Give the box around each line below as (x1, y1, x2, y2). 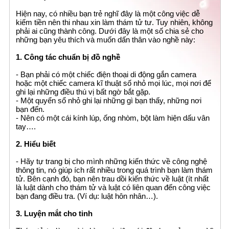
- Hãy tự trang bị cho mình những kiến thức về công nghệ (16, 157, 208, 166)
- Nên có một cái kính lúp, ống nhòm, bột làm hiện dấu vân (16, 113, 210, 123)
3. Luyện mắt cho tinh (16, 209, 93, 218)
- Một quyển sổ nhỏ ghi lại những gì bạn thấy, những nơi (16, 96, 202, 105)
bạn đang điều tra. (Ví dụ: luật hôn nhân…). (16, 192, 158, 201)
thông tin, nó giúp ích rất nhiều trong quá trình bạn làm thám (16, 166, 213, 175)
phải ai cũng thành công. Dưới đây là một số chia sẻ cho (16, 27, 204, 36)
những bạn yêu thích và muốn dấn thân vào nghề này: (16, 35, 196, 44)
